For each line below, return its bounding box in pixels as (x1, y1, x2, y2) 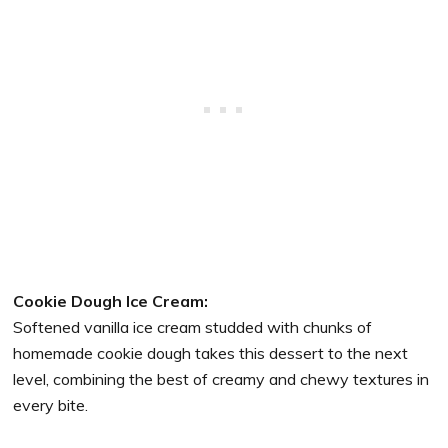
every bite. (13, 395, 89, 416)
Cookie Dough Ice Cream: (13, 291, 209, 312)
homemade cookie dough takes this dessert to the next (13, 343, 409, 364)
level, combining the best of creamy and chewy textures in (13, 369, 430, 390)
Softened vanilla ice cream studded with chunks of (13, 317, 373, 338)
